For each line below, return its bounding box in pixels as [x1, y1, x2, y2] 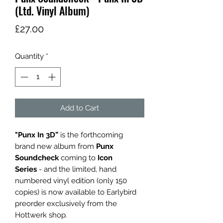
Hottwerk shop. [15, 210, 67, 220]
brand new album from [15, 141, 94, 151]
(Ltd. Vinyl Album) [15, 2, 89, 19]
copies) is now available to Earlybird [15, 187, 136, 197]
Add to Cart [60, 103, 99, 112]
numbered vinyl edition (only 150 [15, 176, 127, 185]
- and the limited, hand [39, 164, 116, 174]
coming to [59, 153, 98, 162]
